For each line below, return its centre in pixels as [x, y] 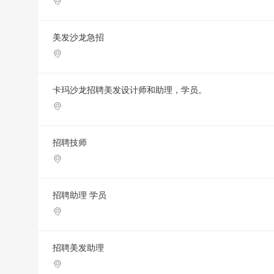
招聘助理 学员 [80, 195]
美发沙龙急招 [78, 37]
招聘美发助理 [78, 248]
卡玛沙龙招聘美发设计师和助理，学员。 [130, 90]
